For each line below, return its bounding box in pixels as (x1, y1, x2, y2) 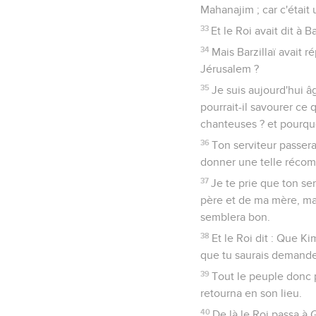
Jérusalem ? (200, 63, 259, 75)
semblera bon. (200, 211, 270, 223)
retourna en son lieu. (200, 287, 302, 299)
